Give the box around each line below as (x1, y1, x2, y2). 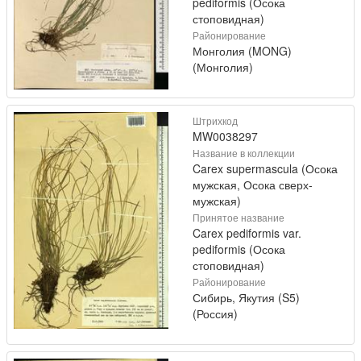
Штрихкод (193, 114, 238, 127)
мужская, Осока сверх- (193, 176, 313, 193)
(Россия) (193, 305, 238, 322)
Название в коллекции (193, 146, 295, 160)
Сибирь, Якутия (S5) (193, 289, 300, 305)
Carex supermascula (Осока (193, 160, 338, 176)
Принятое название (193, 210, 284, 224)
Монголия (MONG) (193, 43, 292, 59)
